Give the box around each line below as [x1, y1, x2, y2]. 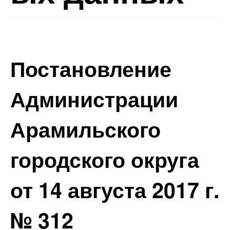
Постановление [10, 53, 171, 84]
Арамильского [10, 113, 161, 144]
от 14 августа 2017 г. [10, 174, 219, 205]
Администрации [10, 83, 178, 114]
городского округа [10, 144, 199, 175]
